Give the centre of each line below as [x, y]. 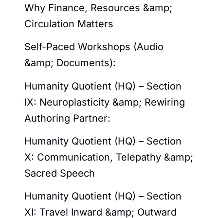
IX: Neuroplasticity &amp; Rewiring [105, 102]
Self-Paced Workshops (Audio [94, 47]
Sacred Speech [60, 173]
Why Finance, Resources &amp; [98, 8]
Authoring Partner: [67, 118]
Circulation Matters [69, 24]
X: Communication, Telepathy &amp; [109, 157]
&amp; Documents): [70, 63]
